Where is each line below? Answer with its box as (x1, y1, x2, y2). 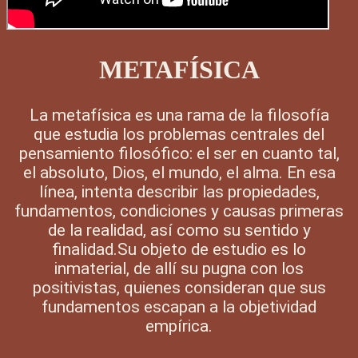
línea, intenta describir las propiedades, (38, 182, 320, 202)
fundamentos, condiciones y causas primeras (14, 201, 344, 221)
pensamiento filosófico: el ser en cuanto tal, (18, 144, 340, 164)
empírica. (145, 316, 213, 336)
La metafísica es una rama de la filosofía (29, 105, 329, 125)
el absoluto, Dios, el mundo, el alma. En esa (22, 163, 336, 183)
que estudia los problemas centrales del (34, 125, 324, 145)
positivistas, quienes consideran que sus (32, 278, 326, 298)
